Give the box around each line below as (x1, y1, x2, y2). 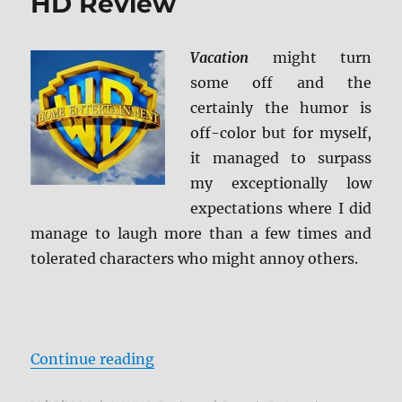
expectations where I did (190, 199, 371, 218)
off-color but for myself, (190, 124, 371, 143)
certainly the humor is (190, 99, 371, 118)
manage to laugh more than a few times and (31, 224, 371, 243)
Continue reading (31, 350, 155, 369)
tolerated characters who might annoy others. (31, 249, 359, 268)
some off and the (190, 74, 371, 92)
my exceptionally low (190, 174, 371, 193)
